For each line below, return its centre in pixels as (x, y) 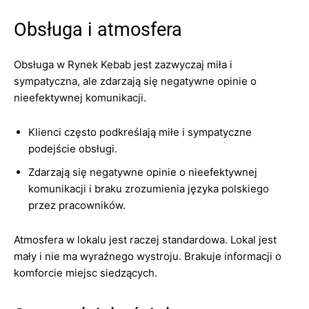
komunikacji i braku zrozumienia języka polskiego (149, 189)
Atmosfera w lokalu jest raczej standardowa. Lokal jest (145, 240)
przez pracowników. (77, 205)
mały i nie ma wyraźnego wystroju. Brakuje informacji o (148, 256)
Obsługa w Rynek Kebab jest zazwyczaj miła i (123, 64)
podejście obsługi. (73, 149)
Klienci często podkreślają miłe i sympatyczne (140, 132)
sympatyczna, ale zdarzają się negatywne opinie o (135, 81)
